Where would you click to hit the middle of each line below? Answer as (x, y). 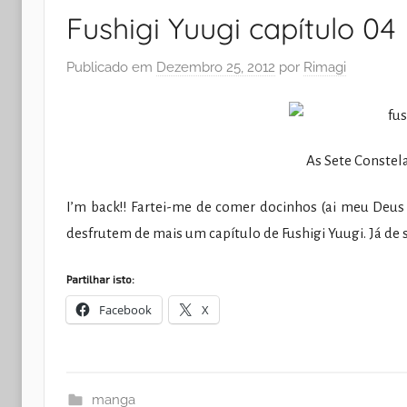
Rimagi (325, 67)
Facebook (125, 309)
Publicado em (111, 67)
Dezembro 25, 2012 (216, 67)
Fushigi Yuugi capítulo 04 (231, 29)
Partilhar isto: (100, 278)
